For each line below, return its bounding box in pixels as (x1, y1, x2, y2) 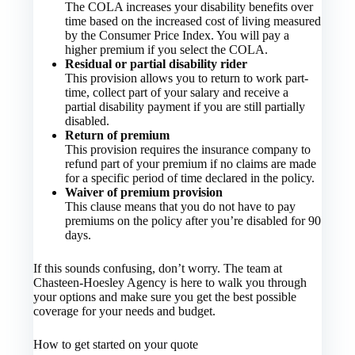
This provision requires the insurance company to (65, 143, 311, 157)
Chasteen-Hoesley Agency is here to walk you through (33, 276, 307, 290)
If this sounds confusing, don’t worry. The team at (33, 261, 283, 276)
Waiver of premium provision (65, 185, 223, 200)
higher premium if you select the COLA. (65, 43, 269, 57)
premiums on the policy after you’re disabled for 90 (65, 214, 322, 228)
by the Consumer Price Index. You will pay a (65, 29, 290, 43)
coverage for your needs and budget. (33, 304, 216, 319)
